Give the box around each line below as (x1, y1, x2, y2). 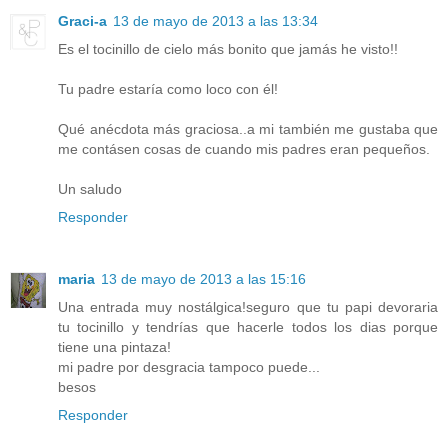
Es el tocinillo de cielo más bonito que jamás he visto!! (58, 41, 398, 58)
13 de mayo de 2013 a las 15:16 (101, 271, 306, 288)
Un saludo (58, 181, 122, 198)
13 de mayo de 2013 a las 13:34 (113, 13, 318, 30)
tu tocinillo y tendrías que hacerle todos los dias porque (58, 319, 438, 336)
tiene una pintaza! (58, 339, 171, 356)
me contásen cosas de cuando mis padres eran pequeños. (58, 141, 430, 158)
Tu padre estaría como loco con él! (58, 81, 278, 98)
